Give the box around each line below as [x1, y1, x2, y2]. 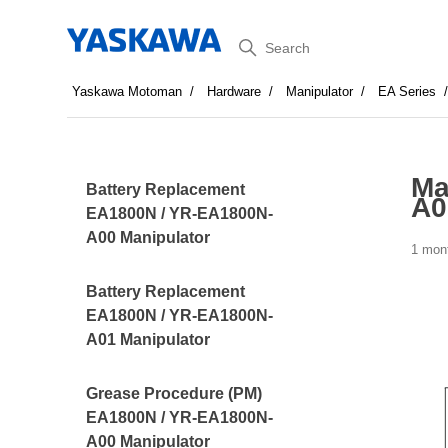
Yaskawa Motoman [72, 84, 183, 99]
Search [223, 31, 293, 56]
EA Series [378, 84, 437, 99]
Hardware [207, 84, 262, 99]
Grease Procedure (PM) [86, 385, 263, 402]
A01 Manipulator [86, 331, 211, 348]
